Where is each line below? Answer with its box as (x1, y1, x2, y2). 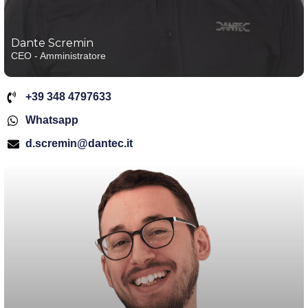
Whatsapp (25, 114, 79, 126)
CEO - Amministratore (11, 49, 106, 61)
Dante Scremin (11, 36, 93, 49)
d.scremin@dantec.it (25, 137, 133, 150)
